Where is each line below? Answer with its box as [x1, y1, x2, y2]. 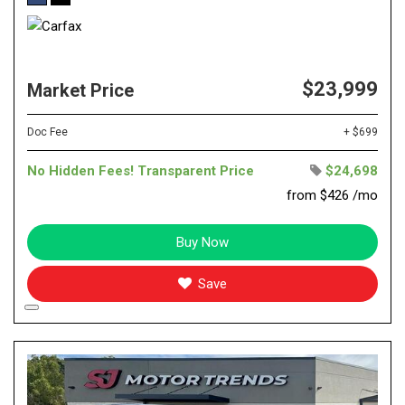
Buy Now [176, 233, 229, 250]
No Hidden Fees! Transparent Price [27, 162, 254, 179]
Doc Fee [27, 125, 68, 138]
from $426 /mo [287, 186, 378, 203]
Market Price [27, 79, 134, 101]
